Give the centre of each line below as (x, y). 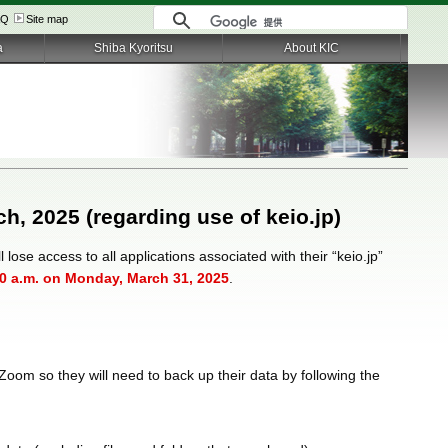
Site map (46, 19)
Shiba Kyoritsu (133, 48)
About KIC (311, 48)
